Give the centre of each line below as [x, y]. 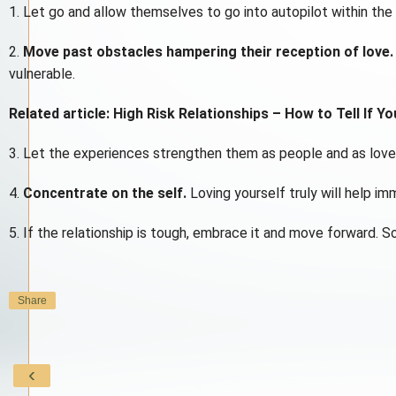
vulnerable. [42, 73]
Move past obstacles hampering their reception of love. [208, 51]
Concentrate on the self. [105, 193]
